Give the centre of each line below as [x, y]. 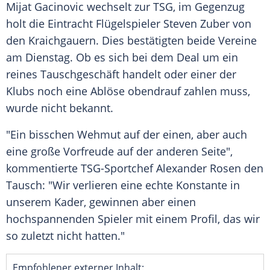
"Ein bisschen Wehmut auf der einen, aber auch [127, 135]
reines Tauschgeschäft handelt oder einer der [121, 74]
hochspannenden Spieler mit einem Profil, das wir [133, 219]
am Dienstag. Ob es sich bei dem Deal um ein [122, 58]
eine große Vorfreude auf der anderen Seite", [119, 152]
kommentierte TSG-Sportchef [81, 168]
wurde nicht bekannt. [61, 108]
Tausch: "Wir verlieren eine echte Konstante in [123, 185]
